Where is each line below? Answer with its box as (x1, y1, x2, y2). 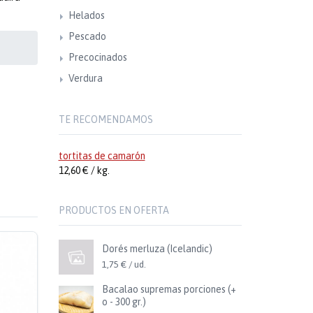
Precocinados (68, 52, 127, 63)
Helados (68, 10, 105, 21)
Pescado (68, 31, 106, 42)
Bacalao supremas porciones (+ (101, 284, 236, 295)
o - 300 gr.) (101, 296, 146, 307)
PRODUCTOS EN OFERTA (58, 205, 169, 216)
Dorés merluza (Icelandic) (101, 243, 212, 254)
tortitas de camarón (58, 150, 145, 161)
